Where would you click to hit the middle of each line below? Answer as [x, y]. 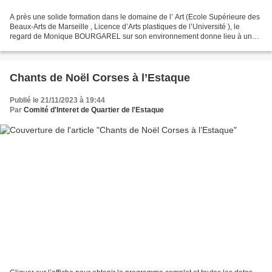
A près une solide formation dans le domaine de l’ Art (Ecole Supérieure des [135, 17]
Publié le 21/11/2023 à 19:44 [57, 100]
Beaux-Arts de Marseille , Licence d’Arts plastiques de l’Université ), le [125, 27]
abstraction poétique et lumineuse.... [69, 46]
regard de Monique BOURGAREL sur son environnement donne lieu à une [133, 37]
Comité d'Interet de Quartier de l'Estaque [94, 110]
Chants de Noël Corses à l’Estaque [100, 78]
